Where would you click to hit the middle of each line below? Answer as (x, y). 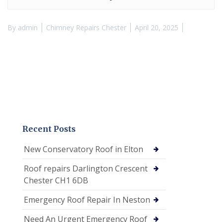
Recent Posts (49, 129)
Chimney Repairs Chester (86, 27)
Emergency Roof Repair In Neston (87, 199)
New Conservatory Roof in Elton (83, 149)
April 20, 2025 (157, 27)
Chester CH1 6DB (56, 180)
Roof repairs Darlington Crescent (86, 168)
